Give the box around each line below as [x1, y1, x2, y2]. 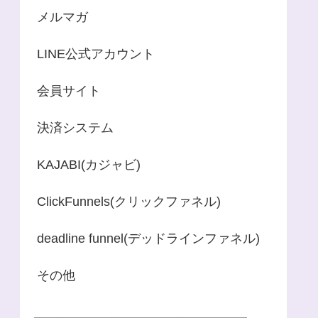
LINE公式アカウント [37, 47, 155, 62]
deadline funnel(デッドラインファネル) [37, 231, 260, 246]
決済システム [37, 121, 114, 136]
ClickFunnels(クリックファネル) [37, 194, 221, 209]
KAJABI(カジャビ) [37, 158, 141, 172]
